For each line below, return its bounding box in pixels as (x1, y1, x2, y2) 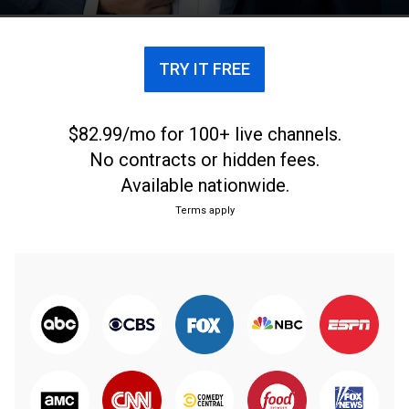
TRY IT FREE (159, 59, 250, 79)
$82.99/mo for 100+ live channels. (68, 123, 341, 145)
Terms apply (174, 204, 235, 216)
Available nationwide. (120, 174, 289, 196)
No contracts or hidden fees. (89, 149, 320, 171)
